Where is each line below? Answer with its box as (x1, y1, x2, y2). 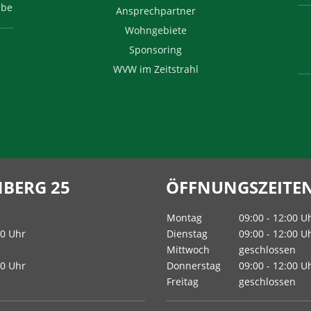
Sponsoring (129, 43, 182, 56)
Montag (167, 211, 202, 224)
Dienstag (167, 227, 208, 240)
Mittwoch (167, 243, 210, 256)
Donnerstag (167, 259, 221, 272)
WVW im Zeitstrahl (112, 62, 199, 76)
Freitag (167, 275, 199, 288)
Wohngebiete (124, 24, 187, 37)
